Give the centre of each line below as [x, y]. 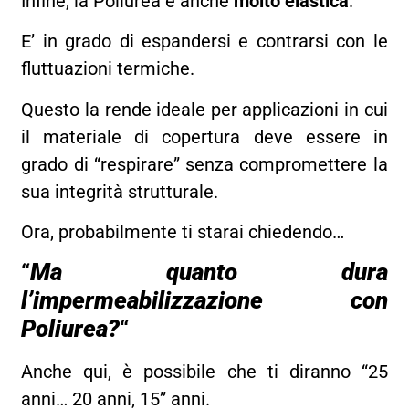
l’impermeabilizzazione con [204, 301]
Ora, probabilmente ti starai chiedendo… [183, 232]
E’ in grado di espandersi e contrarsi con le [204, 42]
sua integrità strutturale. [120, 191]
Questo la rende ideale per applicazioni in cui [204, 109]
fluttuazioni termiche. [110, 69]
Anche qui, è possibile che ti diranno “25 [204, 372]
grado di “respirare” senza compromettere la [204, 164]
